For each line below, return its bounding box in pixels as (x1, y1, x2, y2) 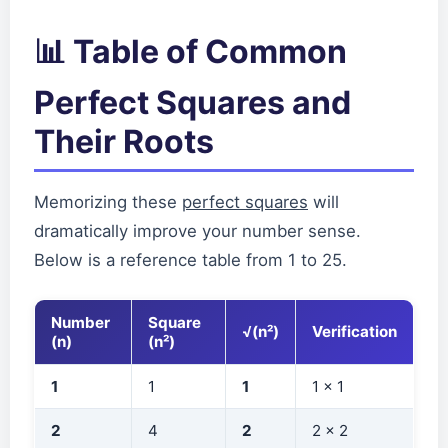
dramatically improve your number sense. (34, 220, 361, 241)
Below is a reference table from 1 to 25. (34, 249, 347, 270)
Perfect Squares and (34, 82, 351, 122)
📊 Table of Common (34, 31, 347, 71)
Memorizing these (34, 191, 182, 212)
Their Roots (34, 121, 214, 161)
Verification (312, 321, 397, 341)
